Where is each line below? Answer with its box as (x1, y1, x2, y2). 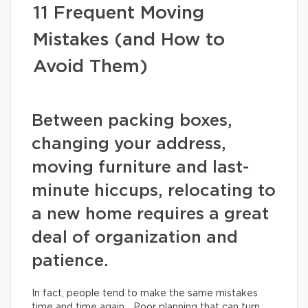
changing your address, (32, 136, 226, 153)
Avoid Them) (33, 58, 148, 76)
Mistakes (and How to (33, 31, 225, 49)
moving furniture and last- (32, 159, 249, 176)
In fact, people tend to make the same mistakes (32, 289, 258, 298)
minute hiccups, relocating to (32, 183, 276, 199)
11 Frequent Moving (33, 4, 204, 22)
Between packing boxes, (32, 113, 232, 129)
